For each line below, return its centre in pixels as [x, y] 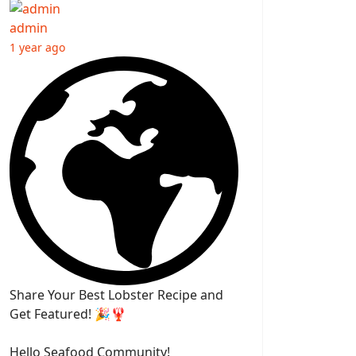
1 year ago [37, 48]
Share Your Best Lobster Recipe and [116, 295]
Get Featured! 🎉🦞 [68, 314]
